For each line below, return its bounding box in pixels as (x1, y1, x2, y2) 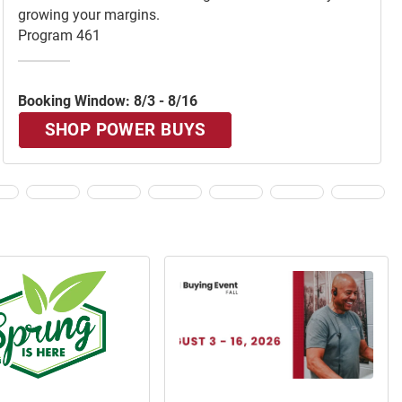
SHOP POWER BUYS (44, 119, 206, 141)
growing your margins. (18, 6, 160, 24)
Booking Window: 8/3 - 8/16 (18, 92, 197, 110)
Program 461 (18, 27, 100, 45)
